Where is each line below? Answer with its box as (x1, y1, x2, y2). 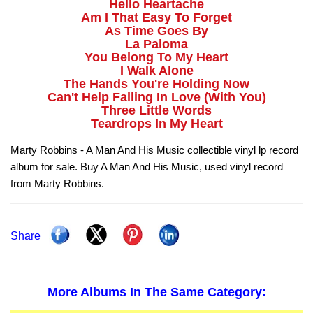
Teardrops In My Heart (90, 117, 223, 131)
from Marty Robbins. (10, 177, 104, 190)
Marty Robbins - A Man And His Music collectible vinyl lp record (10, 144, 298, 156)
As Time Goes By (105, 24, 208, 38)
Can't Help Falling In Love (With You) (47, 90, 266, 105)
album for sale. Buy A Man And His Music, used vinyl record (10, 161, 283, 173)
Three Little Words (101, 103, 212, 118)
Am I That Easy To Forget (81, 10, 232, 25)
